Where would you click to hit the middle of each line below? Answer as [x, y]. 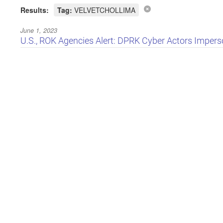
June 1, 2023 [39, 30]
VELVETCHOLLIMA [104, 10]
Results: [34, 10]
